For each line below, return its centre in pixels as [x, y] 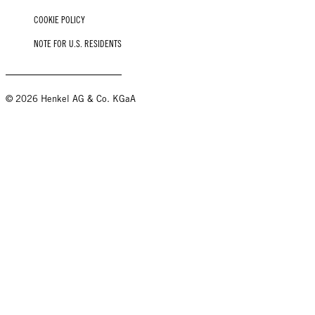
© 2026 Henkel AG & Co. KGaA [71, 98]
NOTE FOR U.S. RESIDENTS [78, 44]
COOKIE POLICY [59, 20]
